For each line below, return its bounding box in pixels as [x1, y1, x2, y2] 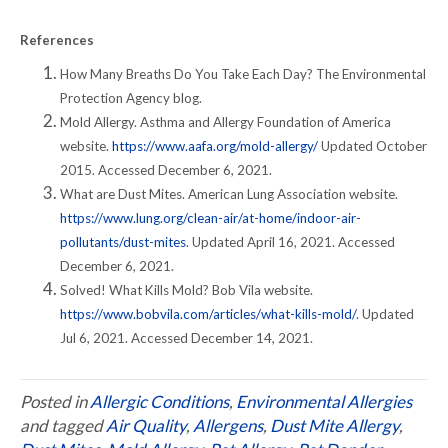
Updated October [318, 137, 427, 154]
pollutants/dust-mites [60, 233, 186, 250]
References [20, 31, 94, 48]
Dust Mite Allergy [270, 414, 399, 436]
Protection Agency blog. [60, 89, 202, 106]
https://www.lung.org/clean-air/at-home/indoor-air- [60, 209, 361, 226]
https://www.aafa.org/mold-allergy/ [112, 137, 318, 154]
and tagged [20, 414, 106, 436]
